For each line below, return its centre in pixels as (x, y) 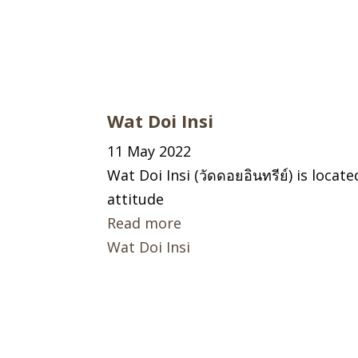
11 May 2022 (149, 151)
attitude (136, 199)
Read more (145, 223)
